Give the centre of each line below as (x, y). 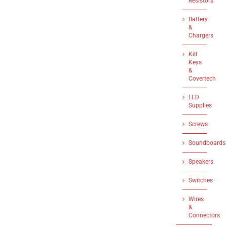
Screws (198, 124)
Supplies (200, 105)
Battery (198, 19)
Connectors (204, 215)
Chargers (201, 35)
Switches (201, 180)
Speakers (201, 162)
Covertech (202, 79)
